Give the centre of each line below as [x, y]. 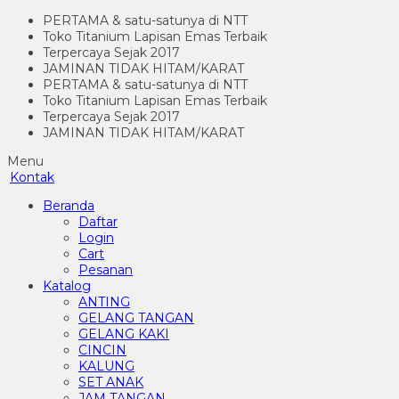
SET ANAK [111, 382]
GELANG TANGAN [136, 318]
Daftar [98, 222]
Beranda [69, 206]
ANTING [104, 302]
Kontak [32, 177]
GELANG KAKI [124, 334]
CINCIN [102, 350]
